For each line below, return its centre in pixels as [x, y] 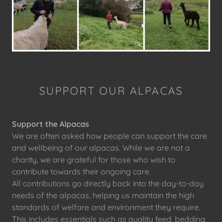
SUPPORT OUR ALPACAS [111, 91]
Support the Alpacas [51, 124]
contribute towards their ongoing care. [81, 171]
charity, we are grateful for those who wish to [94, 160]
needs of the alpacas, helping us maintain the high [103, 195]
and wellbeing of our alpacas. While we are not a [101, 148]
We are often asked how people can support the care [110, 136]
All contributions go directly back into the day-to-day [108, 183]
